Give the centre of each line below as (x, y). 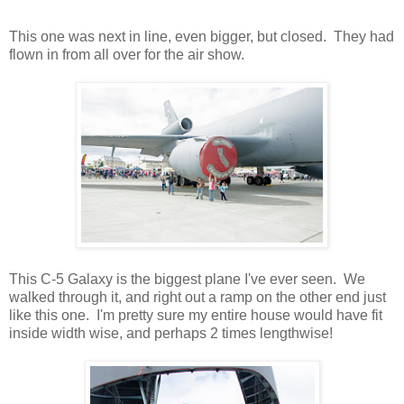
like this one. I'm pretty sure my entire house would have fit (196, 315)
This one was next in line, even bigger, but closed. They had (202, 36)
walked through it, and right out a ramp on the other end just (197, 297)
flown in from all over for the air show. (127, 54)
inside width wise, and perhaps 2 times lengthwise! (171, 333)
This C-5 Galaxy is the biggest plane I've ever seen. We (187, 279)
